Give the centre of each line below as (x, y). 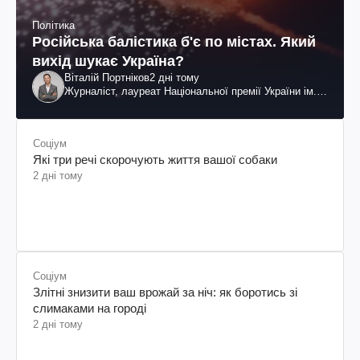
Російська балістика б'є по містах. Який (174, 41)
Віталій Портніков (107, 77)
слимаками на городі (90, 308)
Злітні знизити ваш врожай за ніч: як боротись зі (165, 292)
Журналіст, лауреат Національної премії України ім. (190, 91)
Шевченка (88, 104)
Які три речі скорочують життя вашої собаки (155, 159)
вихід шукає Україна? (108, 61)
